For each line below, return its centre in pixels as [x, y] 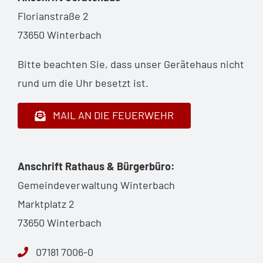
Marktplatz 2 [46, 203]
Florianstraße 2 [53, 16]
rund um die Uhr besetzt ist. [83, 82]
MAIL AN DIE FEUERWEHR [113, 115]
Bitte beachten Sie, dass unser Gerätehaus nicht [131, 64]
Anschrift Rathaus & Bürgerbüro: [96, 166]
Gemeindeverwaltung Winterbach [96, 185]
